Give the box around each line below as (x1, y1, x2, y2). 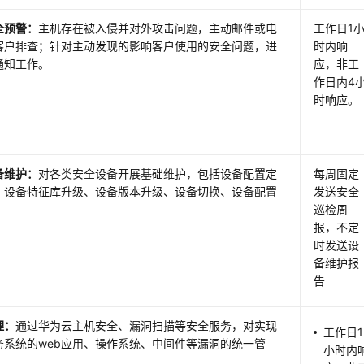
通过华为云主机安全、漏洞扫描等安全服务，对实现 (15, 318, 278, 332)
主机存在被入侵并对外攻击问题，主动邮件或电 (38, 21, 278, 35)
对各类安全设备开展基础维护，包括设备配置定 (38, 167, 278, 180)
